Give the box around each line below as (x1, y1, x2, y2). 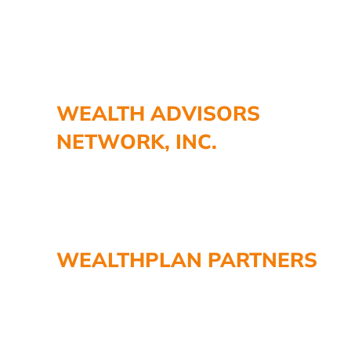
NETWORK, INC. (56, 128, 217, 154)
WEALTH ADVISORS (56, 100, 260, 126)
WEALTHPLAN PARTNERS (56, 246, 317, 273)
